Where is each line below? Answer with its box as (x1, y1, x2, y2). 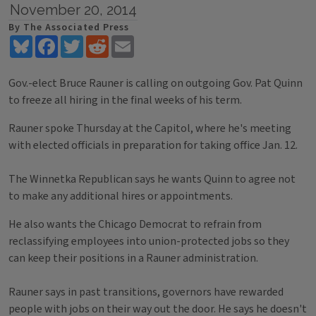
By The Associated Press (8, 20, 129, 35)
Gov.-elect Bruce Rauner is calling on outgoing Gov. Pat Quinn (8, 75, 303, 91)
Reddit (109, 33, 140, 49)
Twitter (83, 33, 121, 49)
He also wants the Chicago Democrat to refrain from (8, 217, 262, 232)
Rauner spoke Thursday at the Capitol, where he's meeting (8, 121, 291, 136)
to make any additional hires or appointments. (8, 188, 233, 204)
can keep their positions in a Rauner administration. (8, 250, 258, 266)
